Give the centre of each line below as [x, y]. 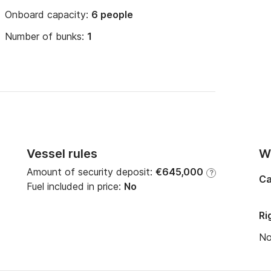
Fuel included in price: [75, 186]
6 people [112, 15]
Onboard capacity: [48, 15]
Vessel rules [62, 154]
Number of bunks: [46, 36]
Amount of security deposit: [91, 172]
